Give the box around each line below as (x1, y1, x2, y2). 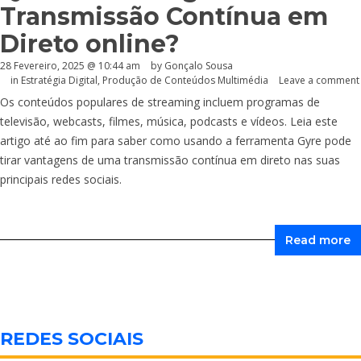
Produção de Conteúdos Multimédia (102, 73, 268, 88)
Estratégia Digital (21, 73, 98, 88)
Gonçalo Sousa (164, 58, 233, 73)
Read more (285, 233, 351, 248)
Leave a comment (279, 73, 359, 88)
